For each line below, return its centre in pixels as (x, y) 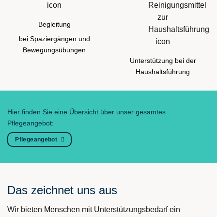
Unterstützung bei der (163, 60)
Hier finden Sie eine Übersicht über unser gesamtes (86, 112)
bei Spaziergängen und (54, 39)
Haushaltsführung (163, 71)
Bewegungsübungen (54, 50)
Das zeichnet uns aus (62, 190)
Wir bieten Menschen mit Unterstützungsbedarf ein (94, 209)
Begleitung (54, 24)
